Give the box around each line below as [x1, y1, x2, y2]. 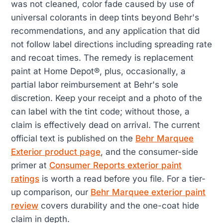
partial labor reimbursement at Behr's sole [11, 79, 178, 90]
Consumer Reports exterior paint [49, 160, 182, 170]
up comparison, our [11, 187, 91, 197]
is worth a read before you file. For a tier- [39, 173, 206, 184]
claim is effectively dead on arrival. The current [11, 119, 200, 130]
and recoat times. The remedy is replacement [11, 52, 194, 63]
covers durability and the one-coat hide [38, 200, 199, 211]
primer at [11, 160, 49, 170]
